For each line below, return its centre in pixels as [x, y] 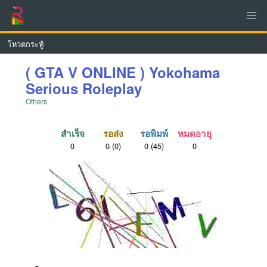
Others [37, 101]
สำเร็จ [72, 134]
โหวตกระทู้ [25, 44]
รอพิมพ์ [154, 134]
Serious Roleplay [84, 89]
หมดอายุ [194, 134]
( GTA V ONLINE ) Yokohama [123, 72]
